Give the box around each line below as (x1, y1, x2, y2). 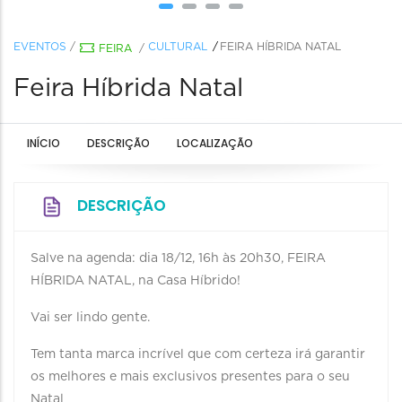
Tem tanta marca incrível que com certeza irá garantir (31, 348, 365, 361)
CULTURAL (148, 41, 207, 52)
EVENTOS (13, 41, 66, 52)
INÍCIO (27, 135, 60, 151)
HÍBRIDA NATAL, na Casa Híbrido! (31, 275, 240, 287)
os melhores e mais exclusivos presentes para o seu (31, 371, 350, 383)
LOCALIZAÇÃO (177, 135, 253, 151)
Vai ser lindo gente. (31, 311, 150, 324)
